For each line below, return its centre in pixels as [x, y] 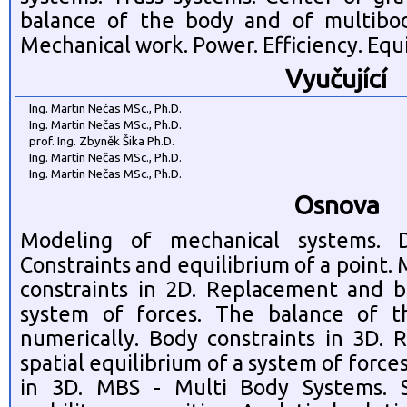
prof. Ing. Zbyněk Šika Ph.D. [102, 141]
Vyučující [336, 79]
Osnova [336, 205]
